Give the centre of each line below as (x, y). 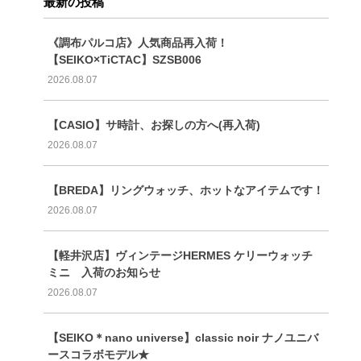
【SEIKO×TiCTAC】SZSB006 (124, 60)
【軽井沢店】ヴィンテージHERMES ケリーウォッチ (185, 256)
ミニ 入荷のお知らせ (104, 273)
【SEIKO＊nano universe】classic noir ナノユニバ (183, 338)
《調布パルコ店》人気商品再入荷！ (137, 43)
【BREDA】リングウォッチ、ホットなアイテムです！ (185, 191)
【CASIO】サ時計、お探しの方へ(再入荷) (154, 125)
